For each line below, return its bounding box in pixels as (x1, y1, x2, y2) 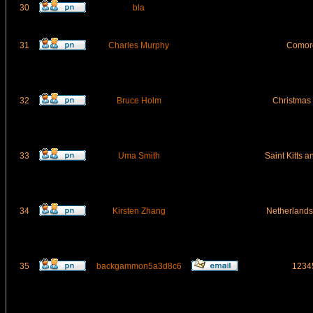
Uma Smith (117, 151, 160, 161)
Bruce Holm (116, 96, 161, 105)
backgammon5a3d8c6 (96, 261, 182, 271)
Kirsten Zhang (112, 206, 166, 216)
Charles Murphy (108, 41, 169, 50)
